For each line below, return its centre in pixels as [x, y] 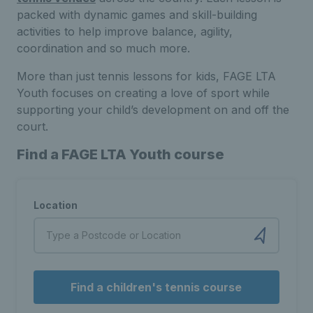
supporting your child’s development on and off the [153, 109]
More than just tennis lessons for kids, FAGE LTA [146, 76]
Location [56, 205]
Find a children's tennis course [156, 287]
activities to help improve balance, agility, [125, 31]
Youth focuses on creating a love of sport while [143, 93]
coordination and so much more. [103, 48]
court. [32, 126]
